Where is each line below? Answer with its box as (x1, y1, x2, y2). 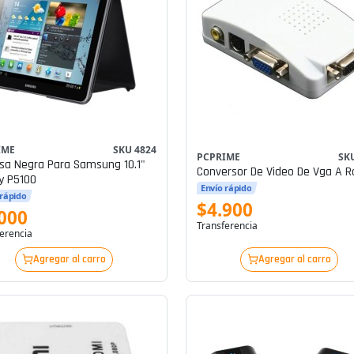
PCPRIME (196, 150, 240, 164)
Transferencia (196, 219, 258, 233)
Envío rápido (200, 182, 252, 194)
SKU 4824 (113, 142, 157, 156)
